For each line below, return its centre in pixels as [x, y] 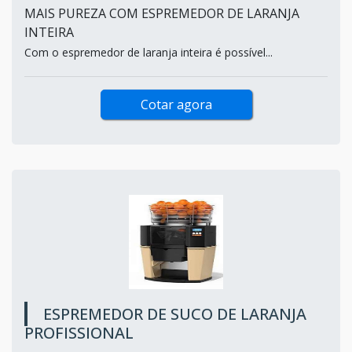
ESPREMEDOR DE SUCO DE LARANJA [175, 313]
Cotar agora [176, 104]
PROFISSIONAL [79, 332]
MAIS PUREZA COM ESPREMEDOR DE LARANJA [162, 13]
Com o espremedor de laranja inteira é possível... [148, 52]
